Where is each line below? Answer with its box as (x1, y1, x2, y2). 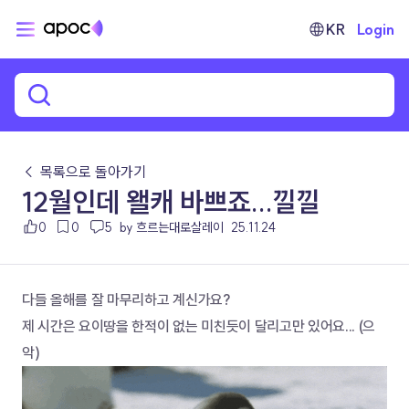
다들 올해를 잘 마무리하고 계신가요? (22, 291, 230, 309)
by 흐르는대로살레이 (119, 219, 224, 236)
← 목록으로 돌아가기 (22, 163, 146, 181)
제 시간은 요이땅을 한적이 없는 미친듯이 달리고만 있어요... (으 (22, 318, 376, 335)
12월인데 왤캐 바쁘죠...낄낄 (22, 184, 320, 219)
